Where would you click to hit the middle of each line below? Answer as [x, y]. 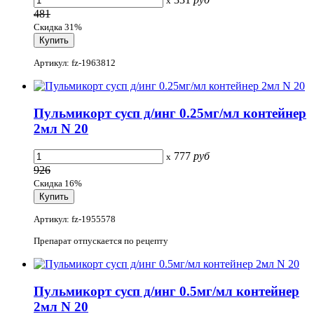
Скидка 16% [58, 184]
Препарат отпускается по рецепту [101, 240]
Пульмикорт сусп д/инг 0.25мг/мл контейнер [170, 113]
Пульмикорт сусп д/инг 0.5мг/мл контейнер [166, 291]
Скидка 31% [58, 27]
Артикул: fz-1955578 [75, 219]
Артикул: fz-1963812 [75, 62]
